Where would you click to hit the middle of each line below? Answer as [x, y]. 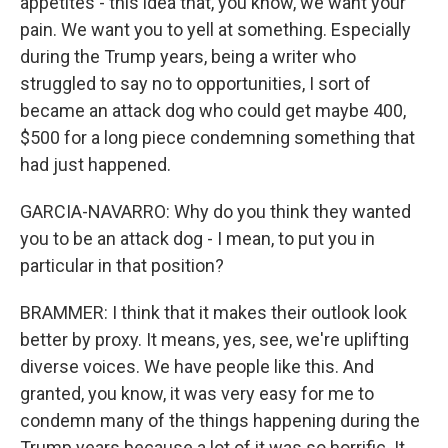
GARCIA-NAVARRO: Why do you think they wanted [215, 211]
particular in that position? [122, 265]
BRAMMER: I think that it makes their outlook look [213, 312]
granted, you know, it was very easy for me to [197, 393]
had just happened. [95, 164]
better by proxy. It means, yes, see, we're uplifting [214, 339]
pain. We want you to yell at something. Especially [215, 29]
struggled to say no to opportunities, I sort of [195, 83]
